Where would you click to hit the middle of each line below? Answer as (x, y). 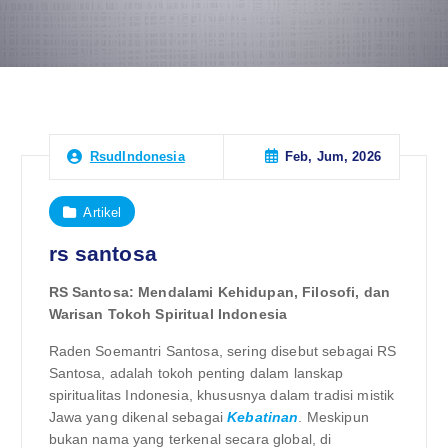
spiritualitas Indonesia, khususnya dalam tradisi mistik (221, 394)
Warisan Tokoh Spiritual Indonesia (168, 314)
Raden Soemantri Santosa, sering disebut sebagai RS (222, 350)
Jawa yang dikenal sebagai (138, 416)
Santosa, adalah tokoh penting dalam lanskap (196, 372)
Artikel (102, 212)
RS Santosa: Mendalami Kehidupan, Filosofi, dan (219, 292)
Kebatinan (263, 416)
